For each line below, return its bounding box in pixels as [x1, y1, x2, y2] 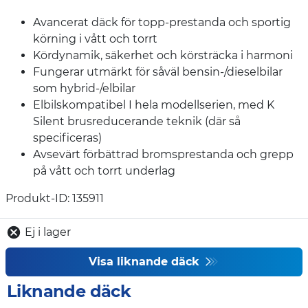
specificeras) [33, 131, 102, 144]
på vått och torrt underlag [33, 164, 175, 177]
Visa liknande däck [89, 255, 203, 269]
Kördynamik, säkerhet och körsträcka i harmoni [33, 48, 293, 62]
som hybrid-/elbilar [33, 81, 135, 95]
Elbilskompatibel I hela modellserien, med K [33, 98, 274, 111]
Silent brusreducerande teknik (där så [33, 114, 241, 128]
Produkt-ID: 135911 [5, 191, 104, 205]
